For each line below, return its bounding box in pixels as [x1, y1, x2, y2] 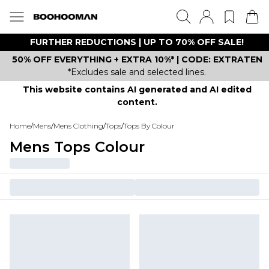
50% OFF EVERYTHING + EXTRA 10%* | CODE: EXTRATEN [11, 54, 262, 65]
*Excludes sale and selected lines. [68, 67, 206, 77]
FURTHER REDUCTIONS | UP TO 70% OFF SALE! [30, 37, 244, 47]
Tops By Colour [124, 121, 175, 130]
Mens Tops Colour [10, 138, 145, 156]
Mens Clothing [53, 121, 103, 130]
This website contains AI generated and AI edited [22, 84, 252, 95]
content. [116, 97, 157, 107]
